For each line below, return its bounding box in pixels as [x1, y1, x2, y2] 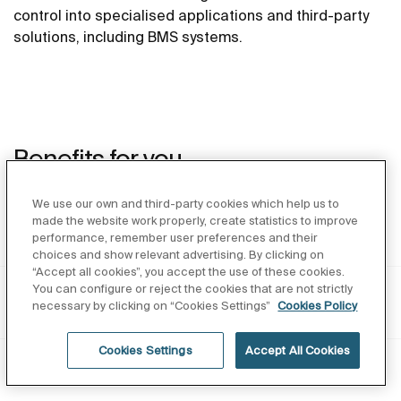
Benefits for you [13, 143, 182, 172]
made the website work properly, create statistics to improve [32, 214, 359, 227]
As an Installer [21, 291, 144, 312]
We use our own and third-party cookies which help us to [32, 197, 340, 210]
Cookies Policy [277, 299, 358, 312]
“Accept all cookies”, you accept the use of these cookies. [32, 265, 346, 278]
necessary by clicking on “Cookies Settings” [32, 299, 274, 312]
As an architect [21, 218, 154, 240]
